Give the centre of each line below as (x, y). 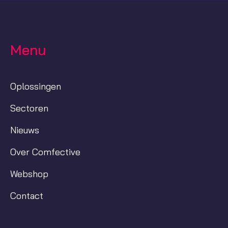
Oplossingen (36, 87)
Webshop (29, 174)
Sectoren (29, 108)
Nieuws (25, 130)
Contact (27, 196)
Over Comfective (45, 152)
